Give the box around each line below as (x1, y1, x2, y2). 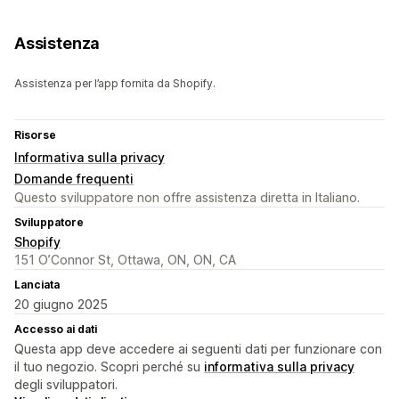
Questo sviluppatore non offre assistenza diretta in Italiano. (14, 190, 360, 206)
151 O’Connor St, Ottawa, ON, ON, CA (14, 252, 236, 268)
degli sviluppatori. (14, 377, 118, 393)
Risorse (14, 128, 56, 142)
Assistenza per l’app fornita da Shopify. (14, 77, 216, 91)
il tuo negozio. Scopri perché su (14, 359, 204, 375)
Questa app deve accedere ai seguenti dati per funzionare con (14, 341, 382, 357)
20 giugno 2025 (14, 297, 108, 313)
